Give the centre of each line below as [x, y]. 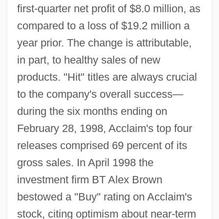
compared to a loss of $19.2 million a [103, 26]
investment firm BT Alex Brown [89, 180]
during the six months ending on [92, 111]
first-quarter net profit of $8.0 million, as [109, 9]
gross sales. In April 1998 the [85, 163]
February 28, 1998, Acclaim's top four [104, 129]
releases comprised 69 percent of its [102, 146]
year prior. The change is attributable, [104, 43]
